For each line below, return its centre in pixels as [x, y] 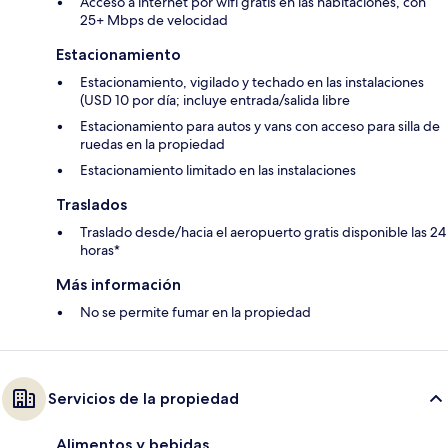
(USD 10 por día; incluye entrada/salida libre [215, 100]
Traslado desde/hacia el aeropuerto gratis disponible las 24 [263, 232]
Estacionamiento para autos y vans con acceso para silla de [260, 126]
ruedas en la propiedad [152, 144]
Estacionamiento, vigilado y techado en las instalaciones [252, 82]
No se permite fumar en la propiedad [195, 312]
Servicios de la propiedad [143, 399]
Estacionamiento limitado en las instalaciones [218, 170]
